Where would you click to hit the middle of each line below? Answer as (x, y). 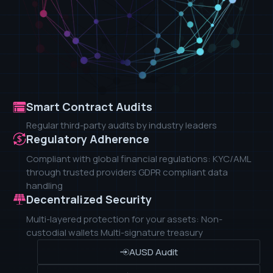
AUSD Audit (153, 252)
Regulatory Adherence (88, 139)
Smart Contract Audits (89, 107)
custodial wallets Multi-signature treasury (115, 233)
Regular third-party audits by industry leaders (122, 126)
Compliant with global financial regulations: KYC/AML (138, 159)
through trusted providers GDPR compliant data (127, 172)
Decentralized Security (89, 200)
